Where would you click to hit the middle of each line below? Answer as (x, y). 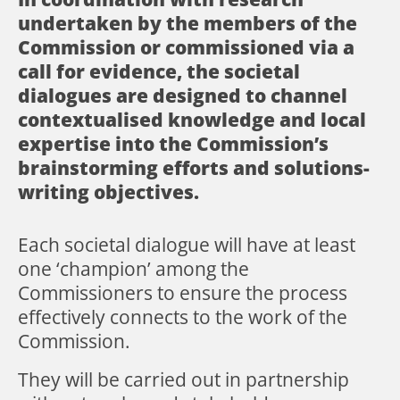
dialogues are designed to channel (183, 96)
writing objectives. (108, 192)
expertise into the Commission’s (173, 144)
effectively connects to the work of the (183, 317)
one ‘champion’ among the (133, 269)
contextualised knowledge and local (192, 120)
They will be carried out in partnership (183, 379)
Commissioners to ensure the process (183, 293)
